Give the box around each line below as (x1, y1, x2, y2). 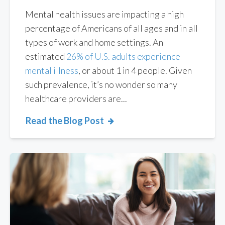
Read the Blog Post (26, 115, 104, 127)
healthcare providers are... (25, 93, 127, 104)
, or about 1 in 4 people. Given (78, 65, 192, 76)
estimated (25, 51, 66, 62)
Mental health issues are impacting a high (25, 9, 184, 20)
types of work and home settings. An (25, 37, 163, 48)
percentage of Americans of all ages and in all (25, 23, 198, 34)
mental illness (25, 65, 78, 76)
